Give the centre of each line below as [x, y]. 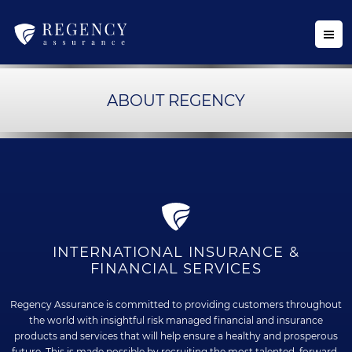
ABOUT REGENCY [176, 100]
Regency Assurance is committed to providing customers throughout [176, 305]
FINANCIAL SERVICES [176, 269]
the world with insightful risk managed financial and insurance [176, 321]
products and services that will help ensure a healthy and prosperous [176, 336]
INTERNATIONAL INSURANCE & [176, 253]
